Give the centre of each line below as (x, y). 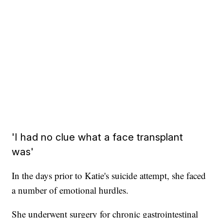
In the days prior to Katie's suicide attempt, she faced (109, 175)
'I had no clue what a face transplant (98, 137)
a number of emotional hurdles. (70, 190)
